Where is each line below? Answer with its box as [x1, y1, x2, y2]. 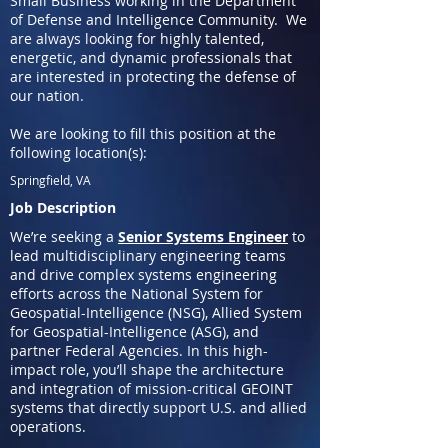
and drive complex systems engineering [10, 265, 277, 284]
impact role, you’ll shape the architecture [10, 360, 284, 379]
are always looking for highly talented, [10, 29, 264, 48]
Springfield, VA [10, 172, 91, 188]
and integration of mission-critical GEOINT [10, 379, 293, 398]
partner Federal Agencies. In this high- [10, 341, 268, 360]
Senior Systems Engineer [118, 227, 288, 246]
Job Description [10, 198, 116, 217]
